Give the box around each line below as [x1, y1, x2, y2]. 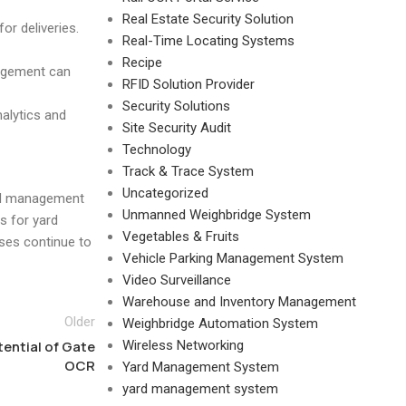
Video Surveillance [121, 272, 231, 288]
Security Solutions [121, 98, 230, 114]
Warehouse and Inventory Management [121, 294, 356, 310]
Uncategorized [121, 185, 208, 201]
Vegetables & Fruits [121, 228, 239, 245]
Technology [121, 141, 191, 158]
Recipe [121, 54, 162, 71]
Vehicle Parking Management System [121, 250, 343, 266]
